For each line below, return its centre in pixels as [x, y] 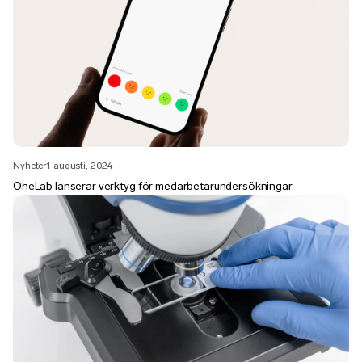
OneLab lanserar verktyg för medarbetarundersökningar [153, 187]
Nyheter [30, 166]
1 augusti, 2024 [80, 166]
